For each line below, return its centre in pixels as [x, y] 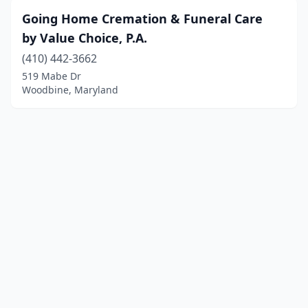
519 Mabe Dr [52, 76]
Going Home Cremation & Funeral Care [142, 19]
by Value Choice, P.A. [85, 38]
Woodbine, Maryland [70, 90]
